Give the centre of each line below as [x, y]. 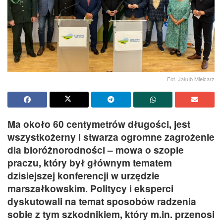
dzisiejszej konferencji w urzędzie [83, 175]
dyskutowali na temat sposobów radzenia [102, 201]
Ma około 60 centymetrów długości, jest [99, 124]
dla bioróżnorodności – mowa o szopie [96, 149]
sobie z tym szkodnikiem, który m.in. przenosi [111, 214]
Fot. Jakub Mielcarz [191, 79]
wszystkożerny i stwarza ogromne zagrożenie [111, 137]
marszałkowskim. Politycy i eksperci [90, 188]
